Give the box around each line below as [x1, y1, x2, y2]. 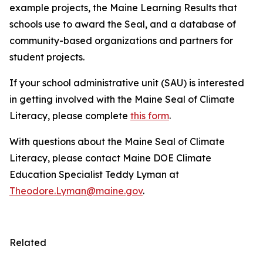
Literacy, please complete [9, 109, 130, 122]
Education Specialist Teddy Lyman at [9, 168, 179, 180]
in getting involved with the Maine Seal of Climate [9, 93, 235, 105]
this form [130, 109, 169, 122]
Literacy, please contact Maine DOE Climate [9, 151, 211, 164]
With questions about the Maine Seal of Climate [9, 135, 225, 147]
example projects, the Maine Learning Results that [9, 1, 237, 14]
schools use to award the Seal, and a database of [9, 18, 236, 30]
